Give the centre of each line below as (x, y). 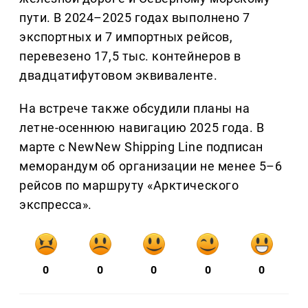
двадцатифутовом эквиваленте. (119, 76)
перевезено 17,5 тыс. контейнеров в (130, 56)
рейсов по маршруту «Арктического (129, 186)
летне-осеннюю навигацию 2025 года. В (142, 128)
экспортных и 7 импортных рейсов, (126, 37)
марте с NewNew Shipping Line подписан (141, 147)
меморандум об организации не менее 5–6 (151, 166)
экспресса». (56, 205)
